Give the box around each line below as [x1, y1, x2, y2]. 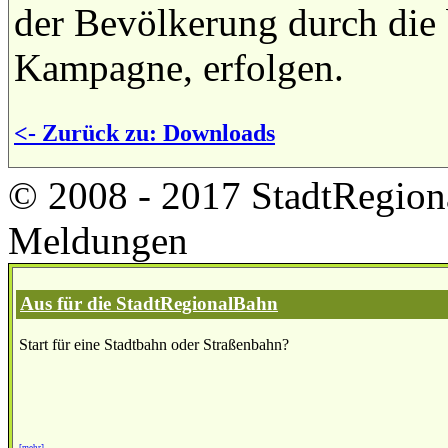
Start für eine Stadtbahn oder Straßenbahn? [19, 335, 289, 353]
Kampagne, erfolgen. [14, 45, 344, 89]
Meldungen [8, 218, 188, 262]
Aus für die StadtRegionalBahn [20, 292, 278, 314]
